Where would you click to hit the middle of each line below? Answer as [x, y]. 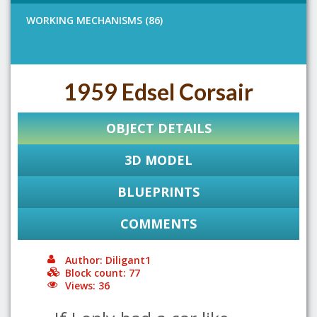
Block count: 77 [103, 273]
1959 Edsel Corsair [158, 92]
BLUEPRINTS [158, 192]
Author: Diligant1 [108, 260]
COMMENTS [158, 224]
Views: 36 [87, 286]
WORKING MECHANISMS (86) [94, 20]
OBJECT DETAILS [158, 128]
